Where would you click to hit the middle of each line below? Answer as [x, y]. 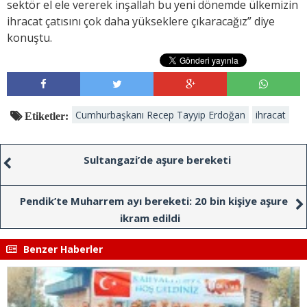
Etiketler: [45, 116]
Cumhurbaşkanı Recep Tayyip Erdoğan [160, 115]
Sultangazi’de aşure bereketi [157, 160]
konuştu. [29, 38]
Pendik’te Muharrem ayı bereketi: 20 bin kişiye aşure [153, 201]
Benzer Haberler [62, 249]
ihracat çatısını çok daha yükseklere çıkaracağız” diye [141, 22]
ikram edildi [150, 218]
